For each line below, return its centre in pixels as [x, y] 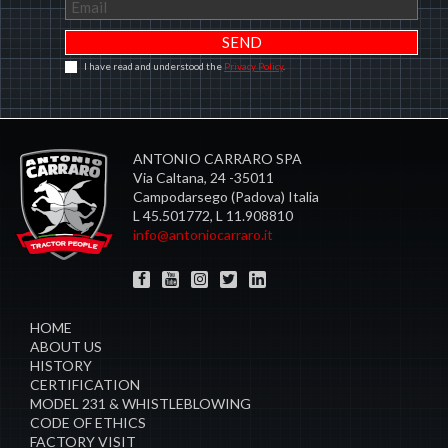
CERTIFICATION [85, 384]
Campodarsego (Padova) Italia [226, 196]
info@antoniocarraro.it [203, 234]
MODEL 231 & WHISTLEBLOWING [140, 403]
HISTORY [61, 365]
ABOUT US [66, 346]
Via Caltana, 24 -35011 [203, 177]
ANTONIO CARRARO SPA [217, 158]
